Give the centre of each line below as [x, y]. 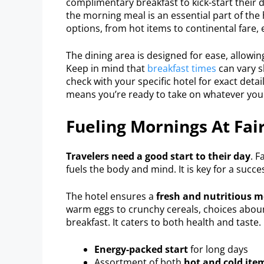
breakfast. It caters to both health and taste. [164, 222]
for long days [218, 249]
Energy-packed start [141, 249]
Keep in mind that [107, 68]
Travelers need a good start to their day [158, 156]
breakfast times [182, 68]
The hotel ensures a [111, 196]
